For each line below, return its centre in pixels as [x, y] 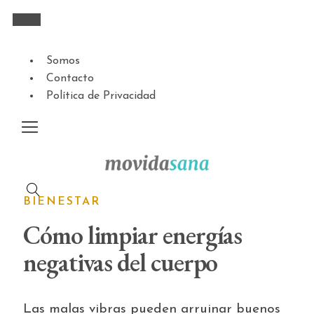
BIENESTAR [62, 202]
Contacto [70, 78]
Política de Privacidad [101, 96]
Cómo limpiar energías [133, 235]
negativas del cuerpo [121, 262]
